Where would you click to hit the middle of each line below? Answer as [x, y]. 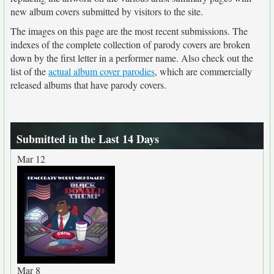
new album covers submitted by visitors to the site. [107, 11]
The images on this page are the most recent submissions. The [129, 31]
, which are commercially [203, 71]
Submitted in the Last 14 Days [88, 139]
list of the [29, 71]
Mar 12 [31, 159]
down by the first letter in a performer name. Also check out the [132, 58]
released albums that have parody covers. [88, 85]
